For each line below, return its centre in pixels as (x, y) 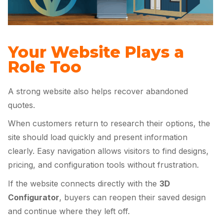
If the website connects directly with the (84, 183)
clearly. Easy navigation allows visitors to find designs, (108, 151)
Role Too (45, 67)
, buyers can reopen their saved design (132, 197)
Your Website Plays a (96, 52)
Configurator (34, 197)
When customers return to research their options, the (109, 124)
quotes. (21, 105)
